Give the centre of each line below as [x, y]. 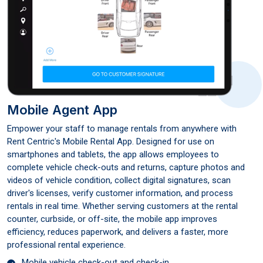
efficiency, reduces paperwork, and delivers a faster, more [118, 232]
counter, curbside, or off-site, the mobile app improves [112, 219]
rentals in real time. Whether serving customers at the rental [122, 206]
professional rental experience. [66, 245]
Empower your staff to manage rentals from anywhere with [122, 129]
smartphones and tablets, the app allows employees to [113, 155]
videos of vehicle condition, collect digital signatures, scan [119, 181]
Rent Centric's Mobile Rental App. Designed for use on [111, 142]
